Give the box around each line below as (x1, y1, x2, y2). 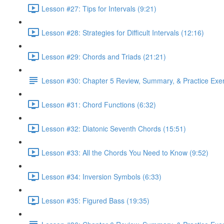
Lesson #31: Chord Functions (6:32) (41, 99, 156, 109)
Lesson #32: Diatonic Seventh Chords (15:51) (41, 123, 186, 133)
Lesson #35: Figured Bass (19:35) (41, 195, 149, 205)
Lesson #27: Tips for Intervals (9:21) (41, 3, 156, 13)
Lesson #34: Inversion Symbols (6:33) (41, 171, 161, 181)
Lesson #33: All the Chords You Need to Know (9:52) (41, 147, 208, 157)
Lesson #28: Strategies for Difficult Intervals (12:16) (41, 27, 204, 37)
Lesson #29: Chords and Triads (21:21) (41, 51, 166, 61)
